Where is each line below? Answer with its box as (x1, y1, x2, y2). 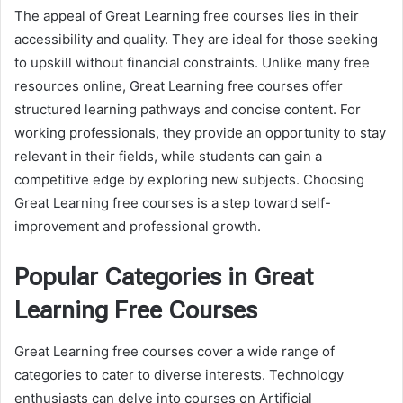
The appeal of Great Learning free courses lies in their (14, 7, 359, 25)
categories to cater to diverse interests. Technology (14, 365, 344, 383)
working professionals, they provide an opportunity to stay (14, 124, 386, 142)
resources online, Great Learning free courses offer (14, 77, 343, 95)
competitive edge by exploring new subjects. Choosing (14, 171, 364, 189)
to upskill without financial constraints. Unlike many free (14, 54, 370, 72)
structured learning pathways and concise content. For (14, 101, 361, 119)
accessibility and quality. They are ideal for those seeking (14, 31, 378, 49)
